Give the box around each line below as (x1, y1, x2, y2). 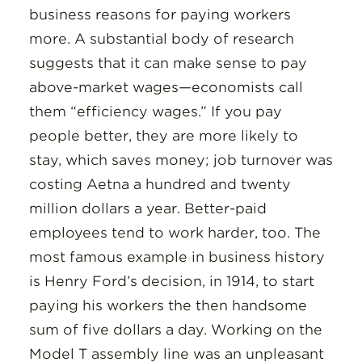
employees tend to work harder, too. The (28, 225, 321, 241)
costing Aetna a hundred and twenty (28, 176, 291, 192)
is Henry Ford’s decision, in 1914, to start (28, 273, 314, 289)
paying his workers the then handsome (28, 297, 307, 314)
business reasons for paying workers (28, 6, 291, 23)
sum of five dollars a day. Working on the (28, 322, 322, 338)
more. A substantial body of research (28, 31, 294, 47)
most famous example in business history (28, 249, 325, 265)
